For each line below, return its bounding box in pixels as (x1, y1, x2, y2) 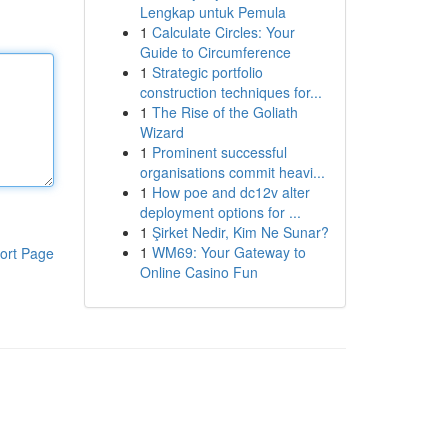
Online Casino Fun (139, 262, 258, 282)
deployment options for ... (139, 202, 301, 222)
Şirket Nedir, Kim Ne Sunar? (151, 222, 329, 242)
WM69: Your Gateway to (151, 242, 306, 262)
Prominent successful (151, 142, 287, 162)
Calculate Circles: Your (151, 22, 295, 42)
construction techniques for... (139, 82, 322, 102)
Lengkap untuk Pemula (139, 2, 286, 22)
